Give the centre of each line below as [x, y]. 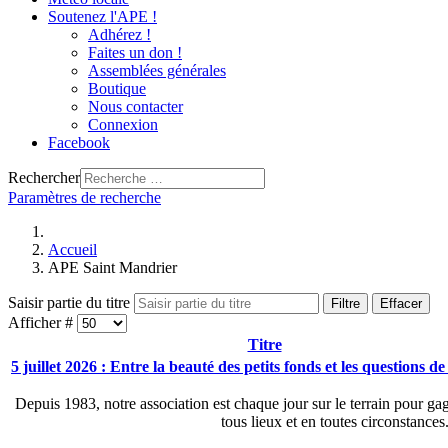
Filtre [345, 303]
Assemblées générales [157, 70]
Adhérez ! [119, 34]
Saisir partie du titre [71, 302]
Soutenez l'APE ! [102, 16]
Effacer [401, 303]
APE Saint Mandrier [112, 267]
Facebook [79, 142]
